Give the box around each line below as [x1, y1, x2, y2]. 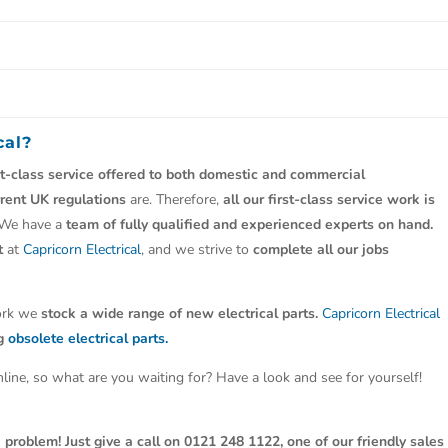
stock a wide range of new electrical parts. [41, 304, 319, 323]
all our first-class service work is [223, 190, 436, 209]
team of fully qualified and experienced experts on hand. [66, 215, 434, 234]
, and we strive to [141, 240, 254, 259]
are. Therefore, [126, 190, 224, 209]
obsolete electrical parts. [8, 329, 169, 348]
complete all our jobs [253, 240, 390, 259]
